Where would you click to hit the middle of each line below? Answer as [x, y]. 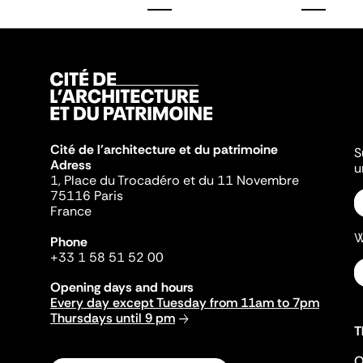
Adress [71, 165]
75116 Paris [87, 196]
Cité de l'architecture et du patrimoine [164, 149]
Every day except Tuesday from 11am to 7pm [185, 303]
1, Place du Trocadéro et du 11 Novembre [175, 180]
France [71, 211]
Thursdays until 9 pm [113, 318]
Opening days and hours [122, 287]
